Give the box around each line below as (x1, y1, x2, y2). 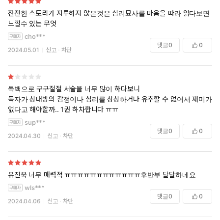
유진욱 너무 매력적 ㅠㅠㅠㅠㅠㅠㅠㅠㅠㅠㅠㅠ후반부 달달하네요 (8, 170, 196, 179)
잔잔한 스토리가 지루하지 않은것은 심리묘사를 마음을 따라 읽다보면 (8, 9, 210, 18)
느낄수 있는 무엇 (8, 19, 56, 28)
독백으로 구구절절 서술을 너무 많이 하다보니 (8, 84, 142, 93)
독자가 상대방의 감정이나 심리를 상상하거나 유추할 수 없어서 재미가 (8, 95, 212, 104)
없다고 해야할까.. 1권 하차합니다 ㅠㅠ (8, 105, 118, 114)
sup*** (25, 118, 46, 127)
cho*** (25, 32, 46, 41)
